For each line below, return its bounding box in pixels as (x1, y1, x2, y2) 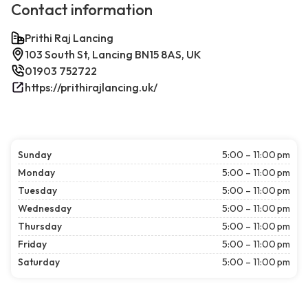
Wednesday (18, 202, 71, 215)
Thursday (18, 220, 62, 233)
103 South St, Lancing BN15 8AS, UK (25, 47, 201, 62)
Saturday (18, 256, 60, 269)
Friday (18, 238, 47, 251)
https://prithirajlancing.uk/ (25, 80, 157, 95)
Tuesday (18, 184, 57, 197)
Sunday (18, 148, 52, 162)
